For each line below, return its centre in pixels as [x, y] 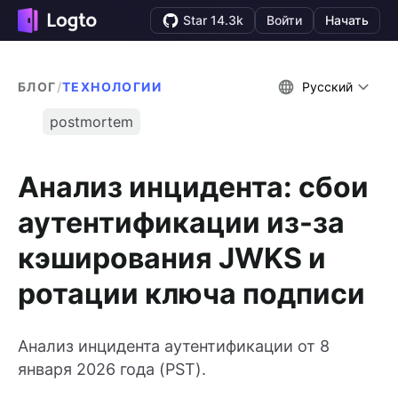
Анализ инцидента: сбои [193, 187]
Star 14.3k [213, 20]
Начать [347, 20]
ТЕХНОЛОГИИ [112, 87]
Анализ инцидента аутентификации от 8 [174, 346]
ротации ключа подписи [191, 293]
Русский [327, 87]
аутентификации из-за [181, 222]
